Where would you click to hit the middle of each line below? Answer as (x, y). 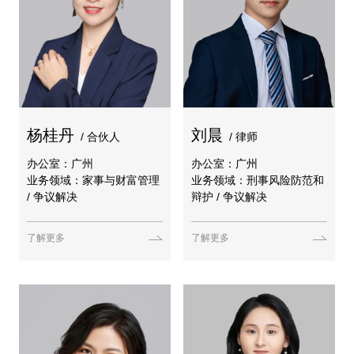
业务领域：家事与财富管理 (93, 180)
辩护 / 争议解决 (229, 196)
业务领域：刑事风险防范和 (258, 180)
